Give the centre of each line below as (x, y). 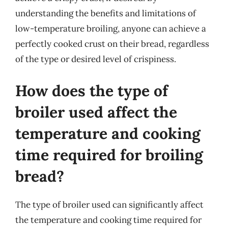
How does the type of (92, 90)
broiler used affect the (96, 112)
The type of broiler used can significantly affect (109, 204)
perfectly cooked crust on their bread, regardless (112, 44)
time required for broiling (109, 154)
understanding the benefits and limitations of (106, 13)
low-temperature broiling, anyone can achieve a (111, 28)
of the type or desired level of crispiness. (96, 59)
